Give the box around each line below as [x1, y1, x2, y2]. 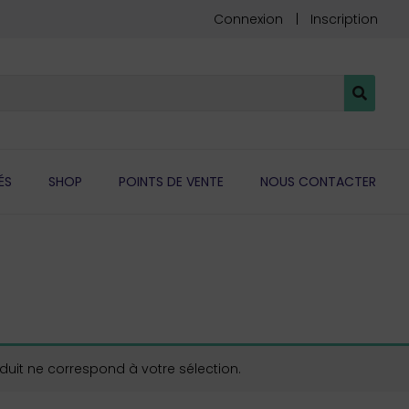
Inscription [310, 10, 378, 28]
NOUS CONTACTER [259, 172, 376, 191]
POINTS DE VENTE [118, 172, 224, 191]
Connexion [214, 10, 283, 28]
